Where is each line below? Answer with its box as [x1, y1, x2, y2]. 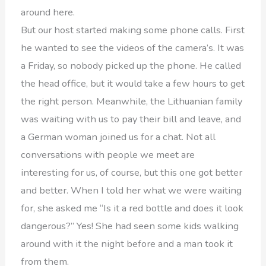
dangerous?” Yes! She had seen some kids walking [21, 218, 239, 233]
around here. [21, 5, 75, 19]
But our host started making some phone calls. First [21, 23, 245, 37]
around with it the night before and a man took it [21, 236, 233, 251]
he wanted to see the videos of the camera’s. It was [21, 40, 245, 55]
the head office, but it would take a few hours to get [21, 76, 245, 90]
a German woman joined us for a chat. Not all [21, 129, 216, 144]
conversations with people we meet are [21, 147, 195, 161]
